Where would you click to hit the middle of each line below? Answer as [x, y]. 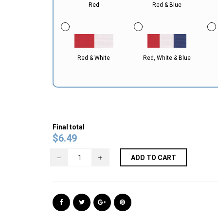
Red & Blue [167, 5]
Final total [68, 127]
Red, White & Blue [167, 58]
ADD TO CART [153, 158]
